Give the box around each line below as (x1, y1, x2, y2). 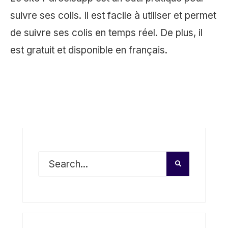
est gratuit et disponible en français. (10, 44, 167, 56)
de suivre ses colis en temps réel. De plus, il (10, 27, 203, 39)
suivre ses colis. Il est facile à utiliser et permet (10, 10, 216, 22)
